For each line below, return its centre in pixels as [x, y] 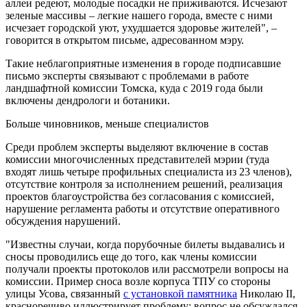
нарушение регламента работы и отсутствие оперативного [143, 209]
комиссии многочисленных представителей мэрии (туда [137, 159]
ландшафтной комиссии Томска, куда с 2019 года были [134, 88]
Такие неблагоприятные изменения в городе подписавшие [143, 63]
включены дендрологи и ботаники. [88, 100]
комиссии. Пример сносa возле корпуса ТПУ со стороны [138, 281]
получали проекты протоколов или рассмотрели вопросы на [147, 269]
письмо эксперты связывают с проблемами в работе [127, 76]
